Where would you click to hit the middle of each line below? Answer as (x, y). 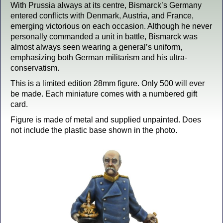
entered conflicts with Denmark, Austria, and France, (102, 16)
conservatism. (35, 68)
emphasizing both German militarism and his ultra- (99, 57)
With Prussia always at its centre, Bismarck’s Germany (106, 5)
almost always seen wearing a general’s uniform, (96, 47)
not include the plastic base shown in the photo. (94, 130)
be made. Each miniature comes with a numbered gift (104, 94)
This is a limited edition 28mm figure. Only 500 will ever (108, 83)
